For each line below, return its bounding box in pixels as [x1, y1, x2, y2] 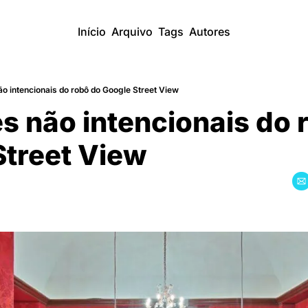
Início [78, 25, 106, 38]
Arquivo [111, 25, 153, 38]
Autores [189, 25, 230, 38]
